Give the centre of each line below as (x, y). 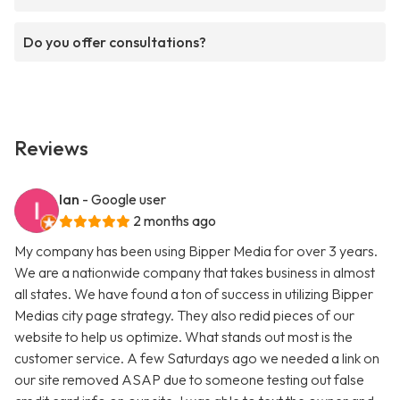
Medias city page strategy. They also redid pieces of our (184, 316)
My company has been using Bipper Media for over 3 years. (196, 251)
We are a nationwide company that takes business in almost (195, 273)
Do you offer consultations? (115, 42)
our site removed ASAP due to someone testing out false (189, 380)
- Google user (124, 200)
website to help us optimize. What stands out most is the (183, 337)
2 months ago (175, 221)
